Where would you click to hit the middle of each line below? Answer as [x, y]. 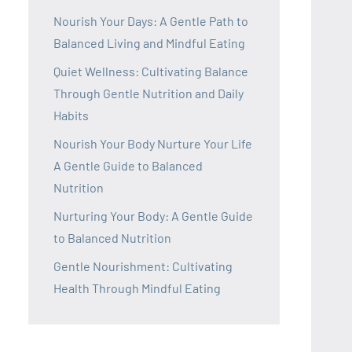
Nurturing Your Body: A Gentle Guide [153, 216]
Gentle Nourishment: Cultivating [143, 266]
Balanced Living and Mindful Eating [149, 43]
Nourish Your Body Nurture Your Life [153, 144]
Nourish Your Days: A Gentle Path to [151, 21]
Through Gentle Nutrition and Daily [148, 93]
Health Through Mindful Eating [137, 288]
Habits [71, 115]
